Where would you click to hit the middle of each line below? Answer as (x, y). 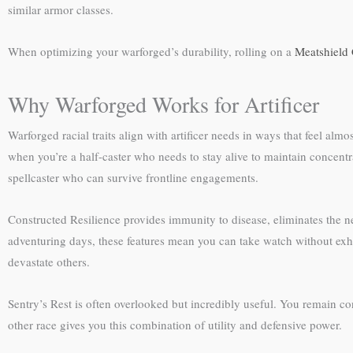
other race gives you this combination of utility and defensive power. (175, 325)
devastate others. (49, 261)
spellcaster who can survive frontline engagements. (133, 177)
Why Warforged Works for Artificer (163, 104)
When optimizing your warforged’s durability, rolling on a (151, 52)
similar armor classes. (61, 9)
